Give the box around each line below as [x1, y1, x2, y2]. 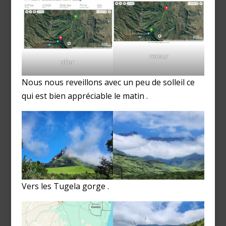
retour [149, 51, 168, 61]
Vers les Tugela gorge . [21, 181, 109, 192]
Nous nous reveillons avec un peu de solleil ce [21, 77, 195, 88]
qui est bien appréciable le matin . [21, 90, 148, 102]
